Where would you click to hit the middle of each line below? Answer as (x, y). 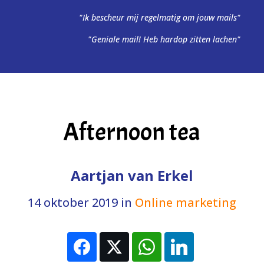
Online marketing (185, 202)
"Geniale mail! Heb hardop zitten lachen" (164, 39)
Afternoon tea (132, 132)
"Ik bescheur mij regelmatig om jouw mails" (160, 17)
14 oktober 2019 (72, 202)
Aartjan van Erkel (132, 175)
